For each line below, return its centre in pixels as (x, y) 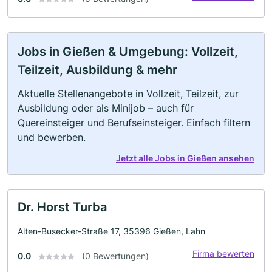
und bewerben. (52, 137)
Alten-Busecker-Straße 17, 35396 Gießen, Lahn (111, 231)
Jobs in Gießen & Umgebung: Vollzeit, (128, 51)
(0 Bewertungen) (115, 256)
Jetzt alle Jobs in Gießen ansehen (185, 158)
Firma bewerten (223, 253)
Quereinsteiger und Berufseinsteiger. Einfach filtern (134, 122)
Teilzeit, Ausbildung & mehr (97, 70)
